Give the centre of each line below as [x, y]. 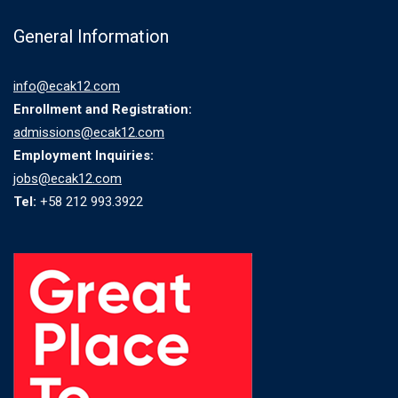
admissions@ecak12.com [89, 132]
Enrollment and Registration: [103, 109]
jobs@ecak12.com [68, 179]
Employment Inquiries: [84, 155]
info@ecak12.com [67, 86]
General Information [91, 36]
